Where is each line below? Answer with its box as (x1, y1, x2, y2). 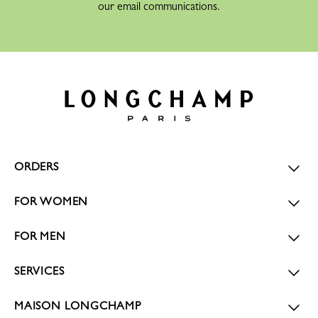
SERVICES (14, 264, 65, 278)
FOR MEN (14, 229, 66, 243)
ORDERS (14, 160, 59, 173)
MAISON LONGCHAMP (14, 299, 141, 312)
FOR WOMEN (14, 194, 89, 208)
